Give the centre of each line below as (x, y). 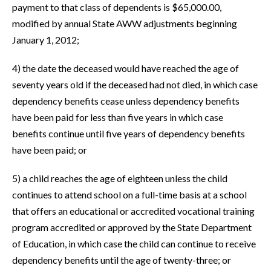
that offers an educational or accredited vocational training (133, 211)
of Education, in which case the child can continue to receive (134, 244)
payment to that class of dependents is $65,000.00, (117, 7)
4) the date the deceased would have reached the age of (126, 68)
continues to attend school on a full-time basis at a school (129, 195)
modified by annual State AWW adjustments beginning (125, 24)
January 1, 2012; (46, 40)
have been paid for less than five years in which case (118, 117)
